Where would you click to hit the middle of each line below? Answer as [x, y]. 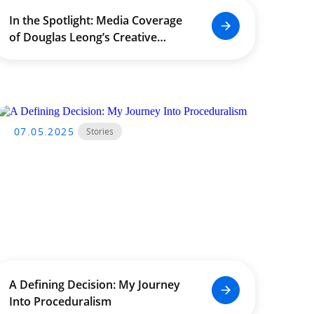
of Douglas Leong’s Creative [83, 37]
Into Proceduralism [60, 301]
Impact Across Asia [60, 54]
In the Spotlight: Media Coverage [95, 20]
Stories [100, 131]
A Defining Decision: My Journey [94, 285]
